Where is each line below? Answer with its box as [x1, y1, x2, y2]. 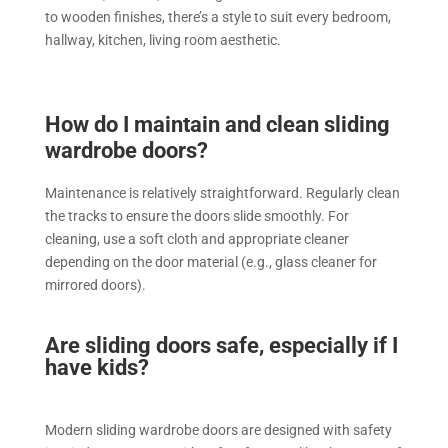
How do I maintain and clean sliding [44, 112, 390, 138]
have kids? [44, 355, 149, 381]
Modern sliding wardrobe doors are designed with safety [44, 422, 392, 439]
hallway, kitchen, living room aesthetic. [44, 32, 281, 49]
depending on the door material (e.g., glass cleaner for [44, 254, 377, 271]
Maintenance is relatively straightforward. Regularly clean [44, 185, 400, 202]
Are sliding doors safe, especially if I [44, 333, 398, 359]
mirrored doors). [44, 277, 146, 294]
